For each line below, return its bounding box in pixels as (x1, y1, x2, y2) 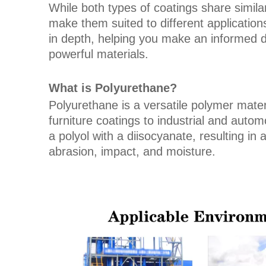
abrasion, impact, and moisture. (49, 145, 216, 158)
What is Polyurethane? (49, 81, 177, 94)
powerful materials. (49, 47, 148, 61)
